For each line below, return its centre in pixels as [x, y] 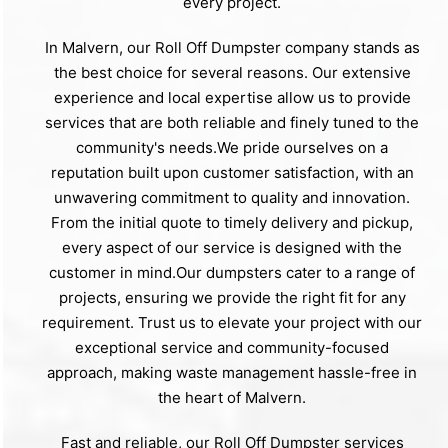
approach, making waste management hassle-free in [232, 373]
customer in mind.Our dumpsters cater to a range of [232, 273]
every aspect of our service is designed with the [232, 248]
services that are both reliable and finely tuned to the [232, 123]
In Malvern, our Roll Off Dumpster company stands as [232, 48]
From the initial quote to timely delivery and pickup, [232, 223]
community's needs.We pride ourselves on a [232, 148]
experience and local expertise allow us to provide [232, 98]
